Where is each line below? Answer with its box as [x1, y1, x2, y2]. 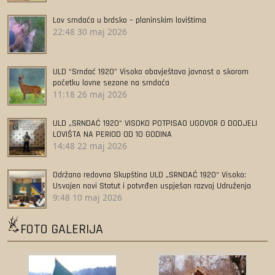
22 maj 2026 [77, 139, 127, 152]
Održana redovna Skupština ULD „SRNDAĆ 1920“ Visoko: [53, 169, 246, 180]
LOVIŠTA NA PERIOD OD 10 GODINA [53, 128, 172, 140]
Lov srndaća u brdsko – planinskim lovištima [53, 14, 206, 26]
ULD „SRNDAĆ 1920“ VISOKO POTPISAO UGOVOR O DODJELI [53, 117, 257, 129]
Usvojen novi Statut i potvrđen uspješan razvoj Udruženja [53, 180, 251, 192]
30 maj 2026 [77, 25, 127, 37]
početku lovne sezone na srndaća [53, 77, 169, 88]
